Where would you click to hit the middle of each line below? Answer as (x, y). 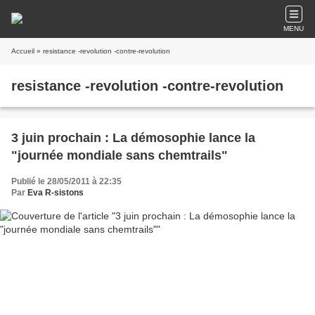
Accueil (23, 51)
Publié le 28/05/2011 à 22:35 (66, 181)
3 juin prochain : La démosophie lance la (133, 138)
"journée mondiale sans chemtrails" (120, 155)
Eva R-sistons (56, 193)
